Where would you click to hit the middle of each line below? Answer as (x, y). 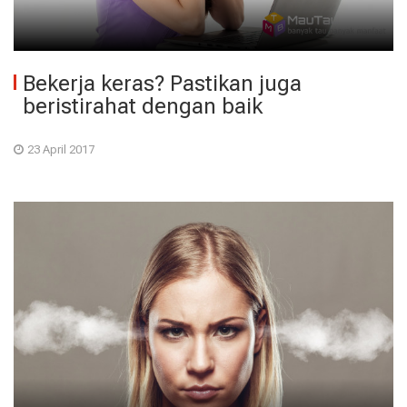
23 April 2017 (61, 149)
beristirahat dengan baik (143, 106)
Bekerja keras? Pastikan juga (162, 83)
